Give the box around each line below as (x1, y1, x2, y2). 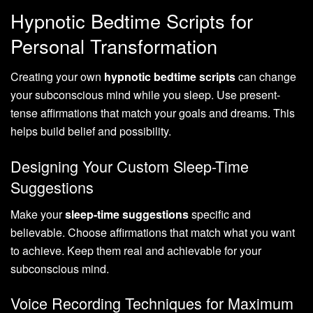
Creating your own (10, 68, 104, 85)
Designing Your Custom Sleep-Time (10, 154, 249, 177)
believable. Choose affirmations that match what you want (10, 224, 295, 240)
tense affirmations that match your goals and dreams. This (10, 105, 295, 122)
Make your (10, 205, 65, 222)
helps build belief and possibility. (10, 123, 171, 140)
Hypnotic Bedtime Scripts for (10, 6, 253, 34)
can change (235, 68, 296, 85)
